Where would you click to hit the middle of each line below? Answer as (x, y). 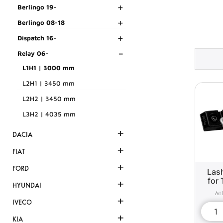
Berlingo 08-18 (41, 23)
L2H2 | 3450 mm (49, 99)
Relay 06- (33, 54)
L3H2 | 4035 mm (49, 114)
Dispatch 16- (37, 38)
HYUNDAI (27, 186)
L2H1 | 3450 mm (49, 83)
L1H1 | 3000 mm (49, 68)
